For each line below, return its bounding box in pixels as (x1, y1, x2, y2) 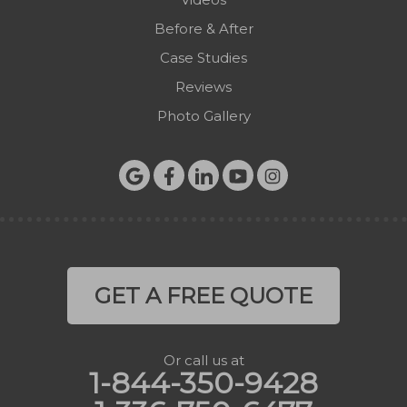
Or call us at (163, 352, 244, 370)
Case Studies (160, 49, 247, 67)
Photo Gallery (156, 107, 251, 125)
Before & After (154, 20, 253, 38)
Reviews (175, 78, 232, 96)
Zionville (36, 24, 88, 41)
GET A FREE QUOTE (94, 283, 313, 310)
